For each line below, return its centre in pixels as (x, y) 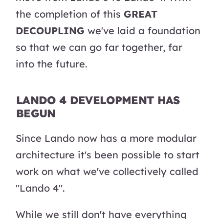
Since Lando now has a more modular (106, 138)
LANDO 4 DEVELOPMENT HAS (98, 100)
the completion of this (70, 14)
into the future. (52, 64)
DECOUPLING (50, 31)
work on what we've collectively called (107, 172)
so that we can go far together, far (99, 47)
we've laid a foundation (142, 31)
